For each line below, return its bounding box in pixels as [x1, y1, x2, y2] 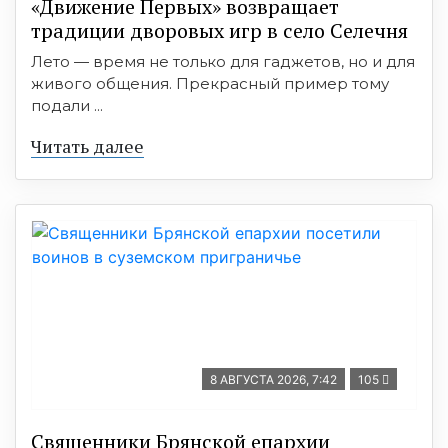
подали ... [31, 95, 103, 115]
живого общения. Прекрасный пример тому [31, 73, 389, 93]
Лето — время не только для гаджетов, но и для [31, 51, 415, 71]
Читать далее [31, 133, 144, 158]
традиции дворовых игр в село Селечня [31, 16, 408, 44]
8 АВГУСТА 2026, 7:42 [210, 371, 337, 387]
